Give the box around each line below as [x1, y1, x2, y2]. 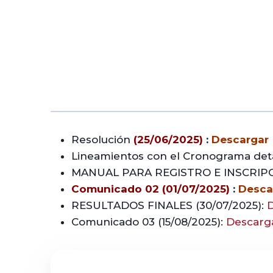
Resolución [71, 133, 133, 146]
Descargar [211, 133, 269, 146]
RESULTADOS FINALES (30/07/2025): [71, 199, 267, 211]
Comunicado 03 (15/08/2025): [71, 215, 226, 228]
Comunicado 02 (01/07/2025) [71, 182, 230, 195]
